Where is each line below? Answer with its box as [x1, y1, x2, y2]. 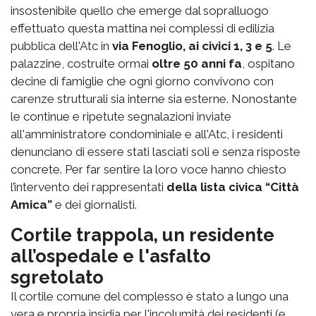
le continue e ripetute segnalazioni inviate [11, 109, 231, 123]
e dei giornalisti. [52, 197, 137, 212]
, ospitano [242, 56, 295, 71]
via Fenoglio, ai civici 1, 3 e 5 [112, 38, 272, 53]
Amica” [11, 197, 52, 212]
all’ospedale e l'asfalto [11, 245, 211, 267]
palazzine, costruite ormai [11, 56, 152, 71]
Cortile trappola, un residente [11, 224, 274, 245]
